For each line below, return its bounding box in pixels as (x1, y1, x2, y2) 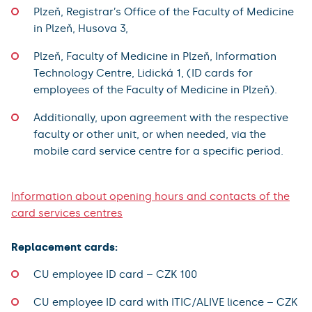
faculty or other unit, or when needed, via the (33, 127, 266, 141)
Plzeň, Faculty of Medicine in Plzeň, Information (33, 49, 276, 63)
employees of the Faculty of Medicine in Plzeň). (33, 83, 277, 96)
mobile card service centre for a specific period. (33, 144, 283, 157)
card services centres (11, 206, 123, 219)
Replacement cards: (11, 240, 118, 253)
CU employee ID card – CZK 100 (33, 267, 197, 281)
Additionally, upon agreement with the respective (33, 111, 288, 124)
